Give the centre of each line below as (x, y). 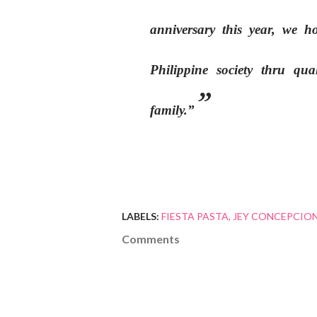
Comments (151, 239)
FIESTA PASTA (195, 216)
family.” (172, 110)
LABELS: (140, 216)
